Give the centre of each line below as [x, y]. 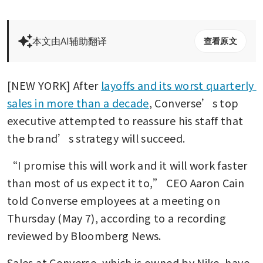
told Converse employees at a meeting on [114, 200]
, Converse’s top [194, 102]
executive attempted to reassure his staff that [125, 120]
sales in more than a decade [78, 102]
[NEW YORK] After [54, 85]
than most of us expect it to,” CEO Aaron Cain [126, 182]
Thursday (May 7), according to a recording [117, 218]
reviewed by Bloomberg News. [84, 235]
